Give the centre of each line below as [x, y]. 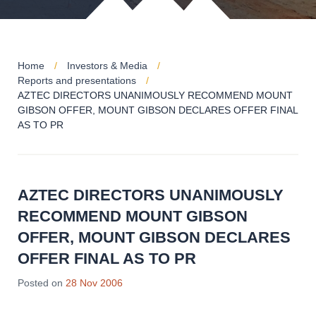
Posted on [40, 283]
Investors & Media [107, 66]
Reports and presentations [77, 80]
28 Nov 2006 [94, 283]
